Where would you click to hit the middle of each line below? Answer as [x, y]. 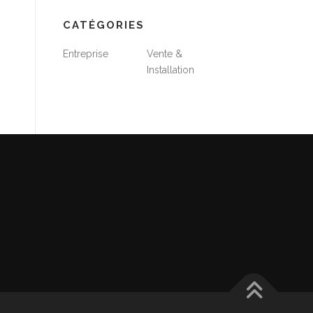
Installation [170, 70]
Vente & [165, 54]
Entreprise [86, 54]
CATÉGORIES [104, 25]
